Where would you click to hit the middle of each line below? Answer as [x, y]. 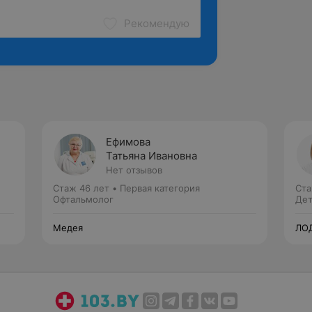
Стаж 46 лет [81, 188]
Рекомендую [157, 23]
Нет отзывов [134, 170]
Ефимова [128, 142]
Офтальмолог [83, 199]
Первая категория [160, 188]
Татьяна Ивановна [151, 156]
